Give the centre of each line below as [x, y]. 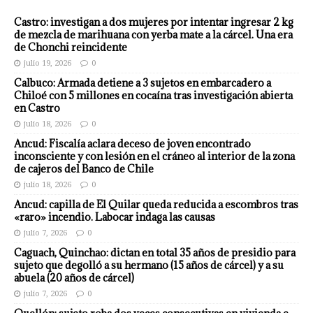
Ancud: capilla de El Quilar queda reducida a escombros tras [156, 205]
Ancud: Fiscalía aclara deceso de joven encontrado [132, 144]
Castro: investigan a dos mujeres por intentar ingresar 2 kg [154, 22]
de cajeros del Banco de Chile [84, 169]
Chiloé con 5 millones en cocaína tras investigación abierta [153, 96]
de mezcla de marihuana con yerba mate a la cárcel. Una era [153, 35]
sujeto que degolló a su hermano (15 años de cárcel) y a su [149, 265]
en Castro [37, 108]
